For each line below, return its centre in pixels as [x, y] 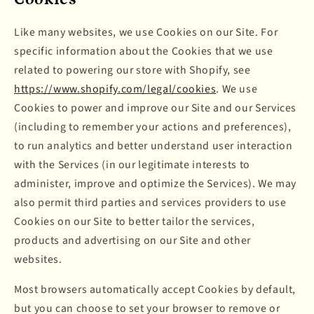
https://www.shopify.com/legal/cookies [115, 89]
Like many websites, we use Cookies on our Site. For [146, 32]
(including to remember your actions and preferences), [153, 127]
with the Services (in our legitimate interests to [132, 164]
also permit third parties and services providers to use [150, 202]
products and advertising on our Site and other [132, 240]
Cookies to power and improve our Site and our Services [156, 108]
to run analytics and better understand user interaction [153, 145]
